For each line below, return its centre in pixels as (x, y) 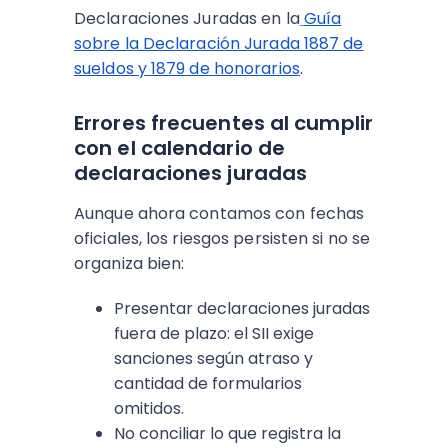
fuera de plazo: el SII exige (214, 333)
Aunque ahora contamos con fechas (219, 213)
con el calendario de (180, 148)
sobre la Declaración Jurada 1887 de (219, 43)
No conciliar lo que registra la (227, 433)
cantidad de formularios (208, 383)
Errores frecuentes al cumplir (223, 123)
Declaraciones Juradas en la (187, 18)
